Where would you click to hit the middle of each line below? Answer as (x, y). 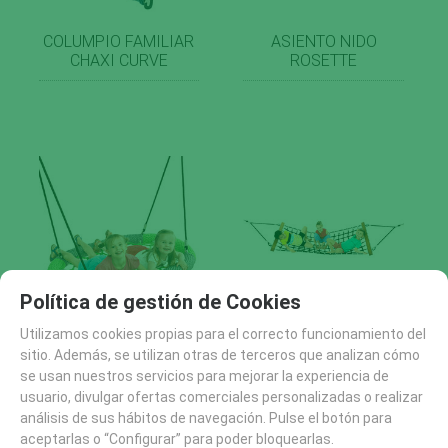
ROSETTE (324, 60)
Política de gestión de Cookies (160, 301)
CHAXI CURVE (118, 60)
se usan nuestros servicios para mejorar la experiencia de (204, 375)
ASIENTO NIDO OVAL (118, 346)
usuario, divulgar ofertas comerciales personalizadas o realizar (221, 396)
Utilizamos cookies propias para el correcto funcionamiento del (223, 333)
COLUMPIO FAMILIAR (119, 41)
